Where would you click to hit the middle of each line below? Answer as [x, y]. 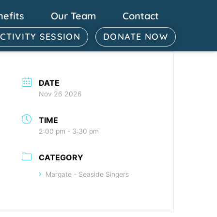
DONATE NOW [135, 37]
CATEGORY [61, 157]
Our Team [73, 16]
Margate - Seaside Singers [87, 174]
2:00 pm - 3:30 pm [69, 131]
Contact [140, 16]
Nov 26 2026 [61, 94]
